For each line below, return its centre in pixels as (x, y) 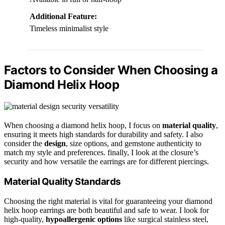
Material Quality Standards (63, 182)
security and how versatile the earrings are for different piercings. (106, 162)
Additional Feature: (63, 17)
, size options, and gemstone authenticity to (134, 144)
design (55, 144)
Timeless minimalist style (69, 29)
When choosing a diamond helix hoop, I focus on (83, 126)
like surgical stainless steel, (165, 219)
